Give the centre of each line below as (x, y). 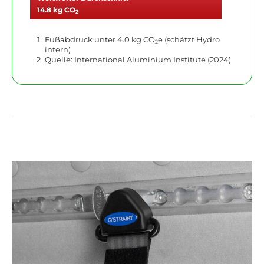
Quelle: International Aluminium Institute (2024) (138, 60)
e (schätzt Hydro (189, 39)
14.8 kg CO (56, 9)
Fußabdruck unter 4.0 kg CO (100, 39)
